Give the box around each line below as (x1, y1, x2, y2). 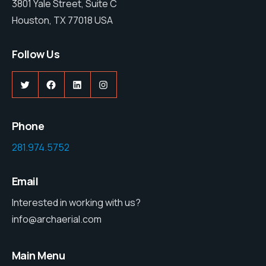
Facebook (50, 77, 100, 91)
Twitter (24, 77, 61, 91)
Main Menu (12, 248, 65, 263)
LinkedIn (76, 77, 120, 91)
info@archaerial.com (12, 213, 102, 226)
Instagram (102, 77, 154, 91)
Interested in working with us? (12, 196, 141, 210)
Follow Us (12, 47, 60, 62)
